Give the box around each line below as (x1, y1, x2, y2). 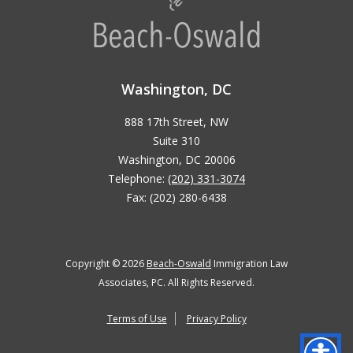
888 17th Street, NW (124, 114, 229, 130)
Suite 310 (153, 133, 200, 149)
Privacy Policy (186, 312, 247, 326)
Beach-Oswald (147, 257, 211, 271)
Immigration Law (211, 257, 288, 271)
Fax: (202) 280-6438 (126, 190, 227, 206)
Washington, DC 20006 (117, 152, 236, 168)
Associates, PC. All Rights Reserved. (98, 276, 255, 290)
